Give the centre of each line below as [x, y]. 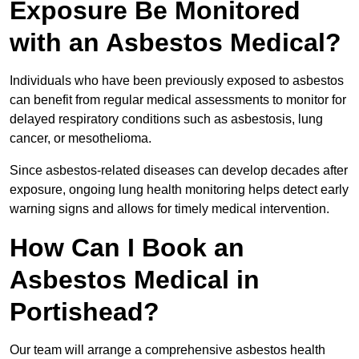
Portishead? [85, 312]
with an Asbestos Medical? [175, 43]
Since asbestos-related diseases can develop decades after [179, 171]
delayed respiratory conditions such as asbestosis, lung [166, 119]
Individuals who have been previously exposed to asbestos [177, 81]
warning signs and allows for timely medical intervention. [169, 209]
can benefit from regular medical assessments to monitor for [178, 100]
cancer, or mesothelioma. [82, 139]
